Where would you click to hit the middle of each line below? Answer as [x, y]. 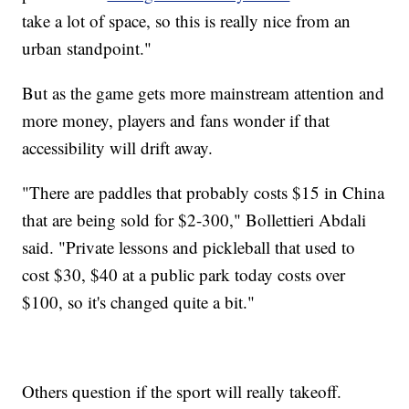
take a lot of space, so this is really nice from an [187, 21]
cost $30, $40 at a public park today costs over [184, 275]
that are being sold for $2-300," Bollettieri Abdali [194, 220]
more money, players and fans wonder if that [176, 121]
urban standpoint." [87, 48]
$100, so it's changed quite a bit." [139, 302]
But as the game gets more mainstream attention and [204, 93]
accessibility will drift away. [118, 148]
